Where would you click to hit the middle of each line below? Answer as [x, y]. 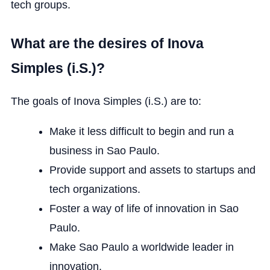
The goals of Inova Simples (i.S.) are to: [106, 101]
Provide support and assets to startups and [152, 170]
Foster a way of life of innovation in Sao [144, 208]
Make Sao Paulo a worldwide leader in [141, 247]
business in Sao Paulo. [104, 150]
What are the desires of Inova [107, 43]
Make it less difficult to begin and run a [141, 131]
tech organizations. [95, 189]
